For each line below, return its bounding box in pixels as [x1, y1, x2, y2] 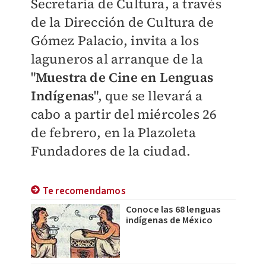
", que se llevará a [94, 87, 203, 104]
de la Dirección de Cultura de [30, 13, 214, 31]
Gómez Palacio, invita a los [30, 31, 199, 49]
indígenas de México [125, 214, 213, 227]
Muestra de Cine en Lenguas [35, 68, 213, 86]
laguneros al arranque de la [30, 50, 203, 68]
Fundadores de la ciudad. [30, 142, 191, 160]
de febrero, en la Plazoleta [30, 123, 196, 141]
